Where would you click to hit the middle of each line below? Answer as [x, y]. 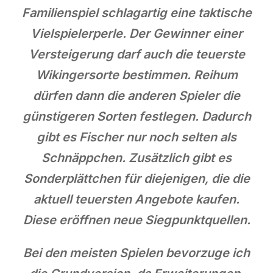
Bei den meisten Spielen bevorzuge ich [136, 253]
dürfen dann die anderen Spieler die [136, 95]
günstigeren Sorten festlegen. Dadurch [136, 116]
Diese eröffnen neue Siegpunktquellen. [136, 220]
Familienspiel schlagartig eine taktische [136, 12]
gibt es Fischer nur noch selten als [136, 137]
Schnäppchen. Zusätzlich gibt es [136, 158]
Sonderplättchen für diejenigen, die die [136, 178]
